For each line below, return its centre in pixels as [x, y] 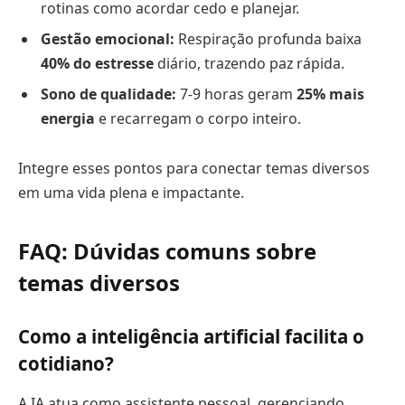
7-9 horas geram [236, 94]
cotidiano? [66, 364]
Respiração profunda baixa [268, 38]
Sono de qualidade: [108, 94]
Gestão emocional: [108, 38]
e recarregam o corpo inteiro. [198, 118]
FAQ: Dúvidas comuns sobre [167, 250]
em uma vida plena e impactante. [131, 193]
